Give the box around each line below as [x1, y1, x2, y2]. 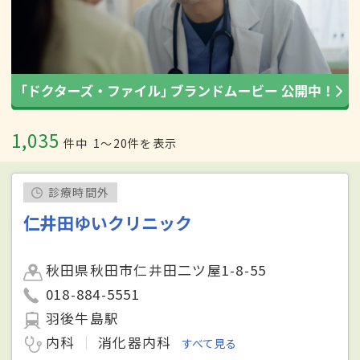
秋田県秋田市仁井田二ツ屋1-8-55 [46, 260, 267, 280]
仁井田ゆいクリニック [23, 211, 193, 235]
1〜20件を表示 [93, 135, 177, 152]
